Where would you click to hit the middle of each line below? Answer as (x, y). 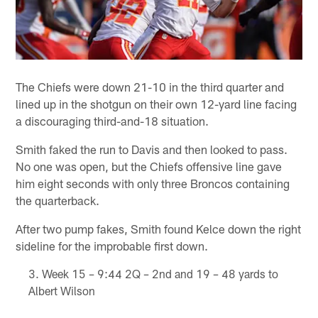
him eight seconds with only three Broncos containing (153, 183)
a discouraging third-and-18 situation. (113, 121)
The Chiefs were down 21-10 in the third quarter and (150, 87)
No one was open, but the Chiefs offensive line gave (149, 166)
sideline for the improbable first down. (112, 246)
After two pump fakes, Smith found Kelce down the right (159, 229)
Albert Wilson (61, 291)
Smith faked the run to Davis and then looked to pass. (152, 149)
